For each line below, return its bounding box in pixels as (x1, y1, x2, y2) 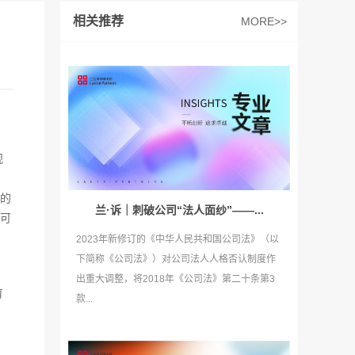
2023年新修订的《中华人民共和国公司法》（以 (76, 234, 279, 246)
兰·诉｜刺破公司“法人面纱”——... (95, 204, 264, 217)
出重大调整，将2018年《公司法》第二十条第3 (76, 273, 275, 285)
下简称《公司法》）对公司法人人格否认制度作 (76, 254, 276, 265)
